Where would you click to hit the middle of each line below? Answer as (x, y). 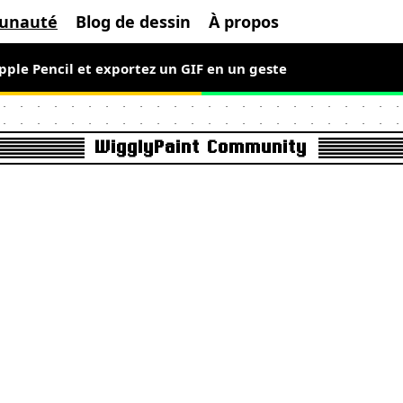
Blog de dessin (133, 22)
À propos (244, 22)
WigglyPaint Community (201, 148)
